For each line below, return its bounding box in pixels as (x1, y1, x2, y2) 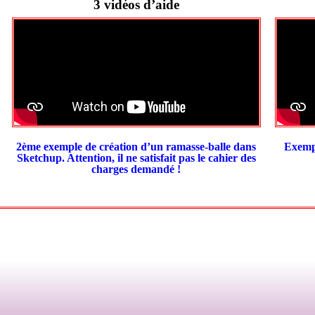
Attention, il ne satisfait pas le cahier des (66, 151, 256, 164)
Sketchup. (16, 151, 67, 164)
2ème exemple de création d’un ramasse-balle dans (16, 140, 257, 153)
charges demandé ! (91, 162, 181, 175)
